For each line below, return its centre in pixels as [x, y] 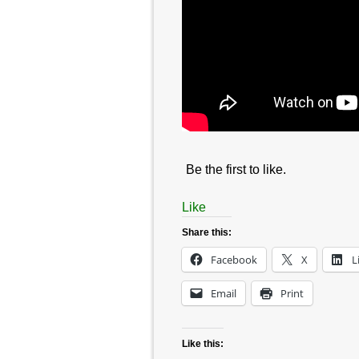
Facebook [234, 260]
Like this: [203, 344]
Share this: [207, 233]
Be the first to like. [236, 170]
